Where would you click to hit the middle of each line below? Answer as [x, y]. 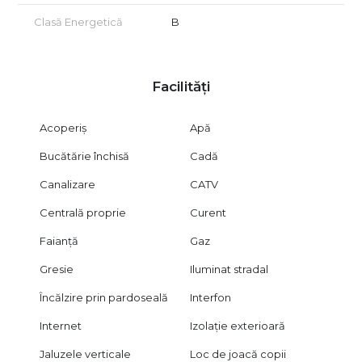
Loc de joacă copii [238, 354]
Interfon [211, 297]
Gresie [56, 269]
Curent [208, 212]
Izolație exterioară [238, 325]
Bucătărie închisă [84, 156]
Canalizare [67, 184]
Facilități [181, 86]
